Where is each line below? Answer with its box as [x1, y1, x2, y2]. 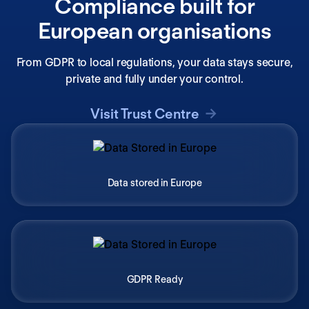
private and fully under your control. [66, 72, 243, 86]
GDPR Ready [126, 273, 183, 285]
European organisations [38, 17, 271, 44]
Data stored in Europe [107, 177, 202, 188]
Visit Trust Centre [90, 105, 199, 122]
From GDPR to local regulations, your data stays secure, [16, 55, 293, 69]
